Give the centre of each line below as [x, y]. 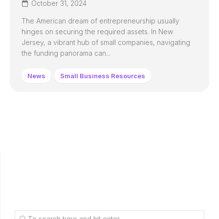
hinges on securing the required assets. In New [97, 32]
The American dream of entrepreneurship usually [100, 21]
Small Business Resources [103, 76]
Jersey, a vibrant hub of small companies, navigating [106, 42]
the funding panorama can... [66, 53]
